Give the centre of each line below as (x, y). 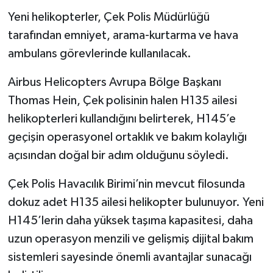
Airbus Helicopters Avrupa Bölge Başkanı (114, 82)
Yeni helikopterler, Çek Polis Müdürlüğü (108, 17)
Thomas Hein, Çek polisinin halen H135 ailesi (122, 100)
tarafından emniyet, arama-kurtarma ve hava (123, 35)
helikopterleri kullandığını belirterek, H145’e (122, 119)
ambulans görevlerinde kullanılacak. (99, 53)
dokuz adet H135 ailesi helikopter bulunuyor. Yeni (136, 202)
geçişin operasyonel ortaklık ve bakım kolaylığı (127, 137)
